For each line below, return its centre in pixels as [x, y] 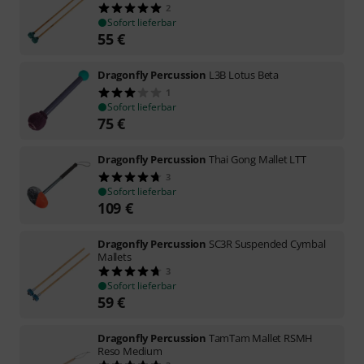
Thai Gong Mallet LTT [257, 159]
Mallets [115, 256]
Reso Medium [130, 351]
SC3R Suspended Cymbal [267, 243]
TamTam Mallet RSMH [261, 338]
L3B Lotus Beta [244, 74]
